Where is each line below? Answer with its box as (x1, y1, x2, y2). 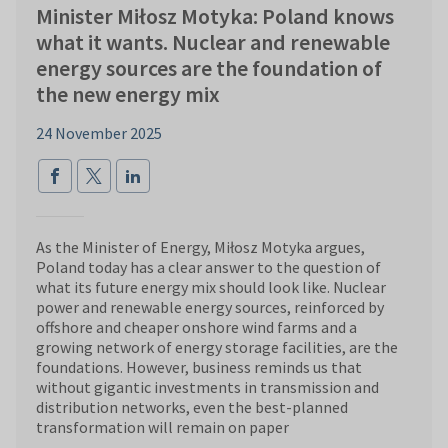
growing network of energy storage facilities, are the (36, 337, 398, 358)
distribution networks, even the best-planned (36, 397, 348, 418)
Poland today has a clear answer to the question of (36, 257, 381, 278)
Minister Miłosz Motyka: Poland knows (36, 2, 394, 31)
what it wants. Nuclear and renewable (36, 28, 390, 57)
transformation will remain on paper (36, 417, 289, 438)
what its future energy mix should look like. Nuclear (36, 277, 386, 298)
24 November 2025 (36, 123, 162, 144)
